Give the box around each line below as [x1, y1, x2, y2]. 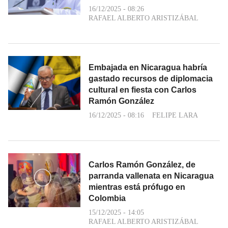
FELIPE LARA [152, 111, 198, 119]
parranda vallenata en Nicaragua [89, 171, 214, 180]
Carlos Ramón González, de [89, 160, 195, 169]
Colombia [89, 193, 126, 203]
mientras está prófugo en [89, 182, 185, 191]
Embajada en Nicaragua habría [89, 63, 207, 72]
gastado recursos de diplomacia [89, 74, 213, 83]
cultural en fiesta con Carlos [89, 85, 196, 94]
